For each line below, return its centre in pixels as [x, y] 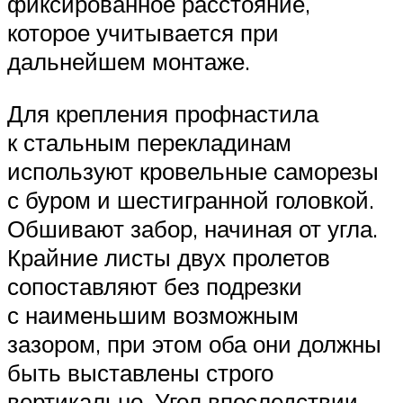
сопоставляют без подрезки [155, 286]
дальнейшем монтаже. [129, 61]
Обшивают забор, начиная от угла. [193, 228]
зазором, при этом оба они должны [194, 343]
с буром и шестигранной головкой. [191, 199]
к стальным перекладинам [149, 142]
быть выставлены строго [140, 372]
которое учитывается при [143, 32]
